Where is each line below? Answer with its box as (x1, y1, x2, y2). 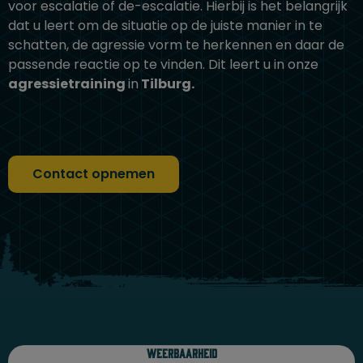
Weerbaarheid (146, 345, 217, 361)
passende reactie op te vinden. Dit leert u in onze (8, 55, 318, 74)
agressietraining (8, 75, 128, 93)
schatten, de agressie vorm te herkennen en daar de (8, 36, 344, 54)
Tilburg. (139, 75, 194, 93)
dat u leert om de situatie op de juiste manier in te (8, 16, 322, 35)
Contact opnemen (32, 164, 155, 183)
